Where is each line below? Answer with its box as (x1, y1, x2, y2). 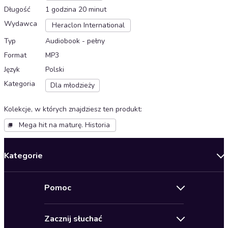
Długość (4, 5, 30, 15)
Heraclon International (51, 20, 125, 31)
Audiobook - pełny (45, 36, 105, 46)
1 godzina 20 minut (45, 5, 106, 15)
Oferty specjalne (4, 189, 70, 201)
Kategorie (4, 150, 43, 162)
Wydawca (4, 19, 37, 29)
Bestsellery (4, 206, 51, 218)
